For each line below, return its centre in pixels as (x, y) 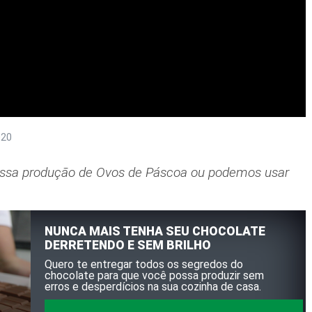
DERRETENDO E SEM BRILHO (128, 245)
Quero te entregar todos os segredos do (144, 264)
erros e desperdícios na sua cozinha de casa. (153, 286)
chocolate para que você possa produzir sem (155, 275)
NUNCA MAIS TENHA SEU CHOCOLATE (155, 231)
